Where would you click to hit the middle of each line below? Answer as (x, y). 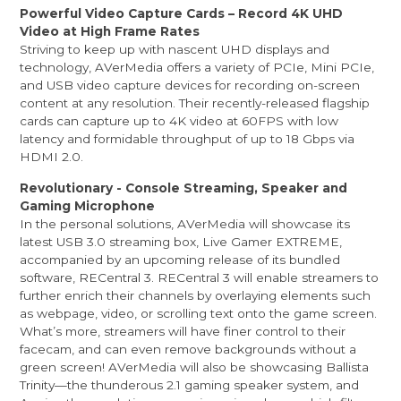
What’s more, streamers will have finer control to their (183, 332)
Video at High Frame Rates (110, 31)
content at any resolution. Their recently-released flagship (195, 102)
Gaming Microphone (88, 206)
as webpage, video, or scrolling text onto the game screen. (199, 314)
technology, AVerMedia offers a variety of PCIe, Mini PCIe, (197, 67)
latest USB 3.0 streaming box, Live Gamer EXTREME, (181, 242)
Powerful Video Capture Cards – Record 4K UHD (182, 13)
